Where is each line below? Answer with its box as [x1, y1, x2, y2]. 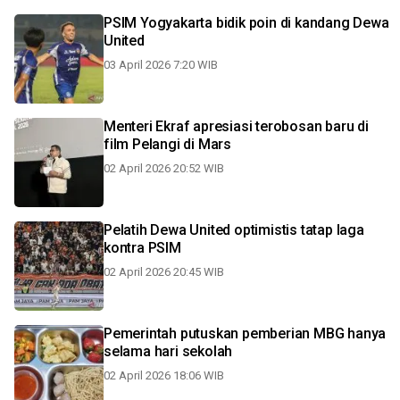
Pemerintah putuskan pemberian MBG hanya [104, 325, 387, 342]
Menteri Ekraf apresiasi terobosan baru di [104, 118, 256, 135]
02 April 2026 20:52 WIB [104, 162, 224, 175]
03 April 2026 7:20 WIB [104, 58, 218, 71]
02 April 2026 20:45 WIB [104, 265, 224, 279]
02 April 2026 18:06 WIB [104, 369, 224, 382]
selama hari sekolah [104, 343, 233, 360]
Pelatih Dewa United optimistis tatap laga [104, 221, 364, 238]
